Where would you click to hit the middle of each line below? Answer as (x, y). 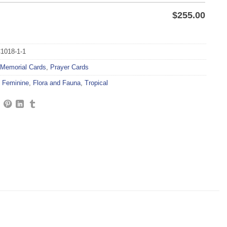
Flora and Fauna (56, 83)
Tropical (96, 83)
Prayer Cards (69, 67)
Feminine (15, 83)
